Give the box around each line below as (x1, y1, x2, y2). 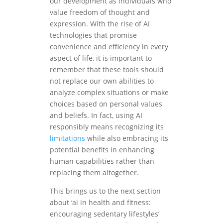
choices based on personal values (50, 99, 162, 109)
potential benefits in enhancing (50, 145, 154, 155)
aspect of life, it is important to (50, 53, 152, 63)
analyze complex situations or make (50, 88, 169, 98)
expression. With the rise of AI (50, 19, 150, 29)
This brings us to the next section (50, 186, 161, 196)
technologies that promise (50, 30, 137, 40)
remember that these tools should (50, 65, 164, 75)
